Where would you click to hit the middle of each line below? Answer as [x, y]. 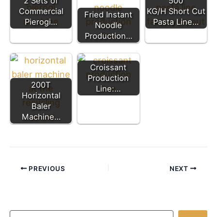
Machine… [41, 117]
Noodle [108, 25]
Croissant [108, 68]
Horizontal [41, 96]
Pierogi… [41, 22]
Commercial [41, 11]
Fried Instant [108, 15]
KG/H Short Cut [176, 11]
